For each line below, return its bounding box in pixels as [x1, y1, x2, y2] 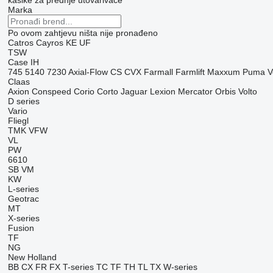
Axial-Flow [68, 67, 108, 77]
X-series [7, 213, 40, 224]
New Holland [7, 252, 57, 263]
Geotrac [7, 194, 39, 204]
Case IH [7, 57, 39, 68]
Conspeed [31, 87, 71, 97]
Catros [7, 38, 34, 48]
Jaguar [120, 87, 147, 97]
